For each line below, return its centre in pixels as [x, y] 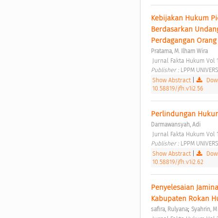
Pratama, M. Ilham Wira [179, 51]
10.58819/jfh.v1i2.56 [178, 88]
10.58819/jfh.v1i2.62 [178, 162]
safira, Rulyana [169, 209]
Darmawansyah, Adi [175, 124]
